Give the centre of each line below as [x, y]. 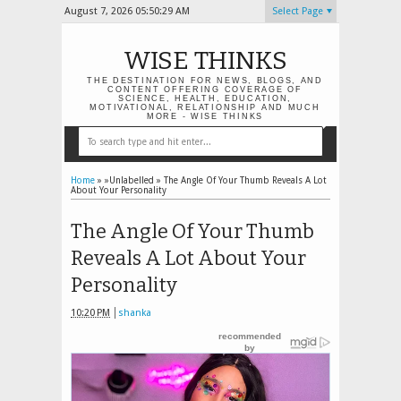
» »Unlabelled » [129, 180]
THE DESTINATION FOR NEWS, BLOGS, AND [205, 81]
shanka [135, 312]
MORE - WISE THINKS [205, 116]
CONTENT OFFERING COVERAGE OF [205, 90]
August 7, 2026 [99, 11]
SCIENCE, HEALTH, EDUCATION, [205, 98]
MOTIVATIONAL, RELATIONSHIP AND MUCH [205, 107]
